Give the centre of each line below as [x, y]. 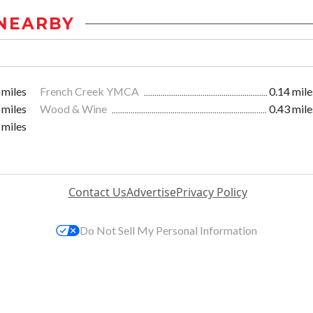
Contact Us [97, 192]
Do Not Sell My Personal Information [168, 231]
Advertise [151, 192]
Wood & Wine [74, 109]
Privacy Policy [211, 192]
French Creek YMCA [90, 92]
